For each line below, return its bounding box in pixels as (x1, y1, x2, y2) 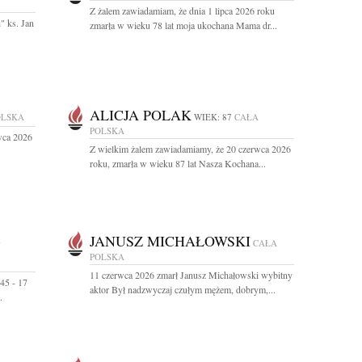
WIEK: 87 (194, 111, 232, 123)
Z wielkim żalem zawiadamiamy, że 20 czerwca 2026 (90, 142, 291, 155)
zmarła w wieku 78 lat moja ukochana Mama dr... (90, 19, 277, 32)
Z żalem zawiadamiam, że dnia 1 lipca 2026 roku (90, 4, 275, 17)
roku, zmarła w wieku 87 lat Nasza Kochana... (90, 157, 266, 170)
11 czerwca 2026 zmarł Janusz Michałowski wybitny (90, 268, 293, 281)
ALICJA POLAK (90, 105, 192, 124)
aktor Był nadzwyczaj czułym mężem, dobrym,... (90, 283, 276, 296)
